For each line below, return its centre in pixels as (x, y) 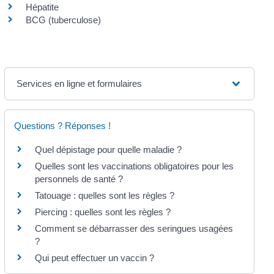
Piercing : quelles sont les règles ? (102, 212)
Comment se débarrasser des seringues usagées (134, 229)
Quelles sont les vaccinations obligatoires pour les (134, 166)
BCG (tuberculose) (63, 20)
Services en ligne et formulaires (79, 84)
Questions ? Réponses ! (62, 126)
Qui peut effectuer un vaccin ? (94, 258)
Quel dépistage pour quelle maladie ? (108, 150)
